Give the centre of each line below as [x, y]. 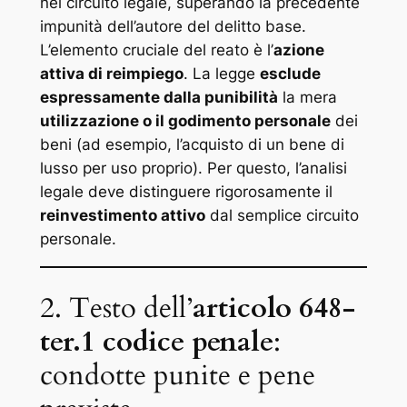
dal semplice [255, 216]
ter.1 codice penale [156, 341]
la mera [307, 98]
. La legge [221, 74]
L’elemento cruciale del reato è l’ [156, 50]
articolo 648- [273, 308]
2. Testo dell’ [116, 308]
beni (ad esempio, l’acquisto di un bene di [192, 145]
